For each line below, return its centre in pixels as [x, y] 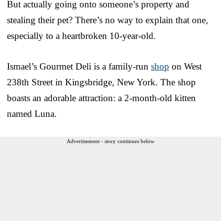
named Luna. [32, 113]
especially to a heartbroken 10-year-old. [81, 36]
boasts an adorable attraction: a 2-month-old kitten [101, 98]
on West [185, 66]
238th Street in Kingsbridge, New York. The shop [101, 82]
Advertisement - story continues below [110, 141]
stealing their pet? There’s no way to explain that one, [108, 20]
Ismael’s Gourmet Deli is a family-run [79, 66]
